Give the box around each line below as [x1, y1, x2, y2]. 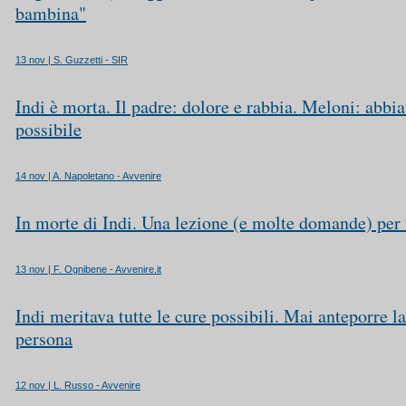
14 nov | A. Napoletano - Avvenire [15, 170, 161, 181]
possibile [15, 117, 82, 141]
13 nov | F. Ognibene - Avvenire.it [15, 264, 161, 275]
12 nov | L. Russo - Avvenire [15, 380, 140, 391]
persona [15, 326, 72, 351]
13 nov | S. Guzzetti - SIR [15, 54, 128, 65]
